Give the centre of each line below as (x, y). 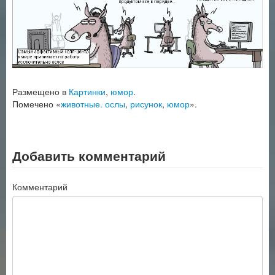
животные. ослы (93, 103)
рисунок (146, 103)
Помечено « (37, 103)
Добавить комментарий (89, 155)
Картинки (87, 91)
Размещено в (41, 91)
